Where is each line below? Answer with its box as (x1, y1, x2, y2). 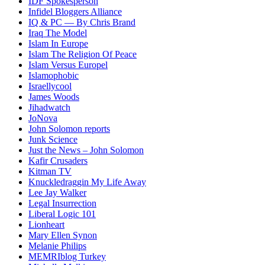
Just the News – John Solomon (28, 145, 144, 156)
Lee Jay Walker (28, 188, 86, 198)
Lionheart (28, 219, 64, 230)
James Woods (28, 92, 79, 102)
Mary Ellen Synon (28, 230, 97, 241)
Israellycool (28, 81, 72, 92)
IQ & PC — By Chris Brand (28, 17, 135, 28)
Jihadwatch (28, 102, 70, 113)
